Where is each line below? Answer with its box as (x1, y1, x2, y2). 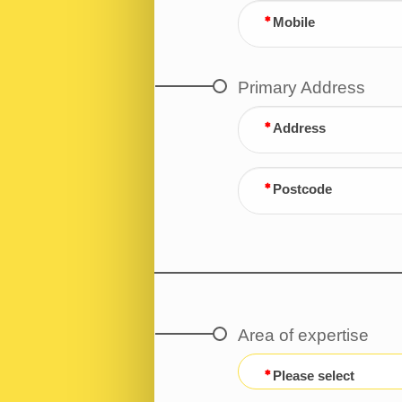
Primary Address (237, 77, 365, 97)
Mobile (272, 14, 315, 30)
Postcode (272, 181, 332, 197)
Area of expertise (237, 326, 369, 345)
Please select (272, 369, 354, 384)
